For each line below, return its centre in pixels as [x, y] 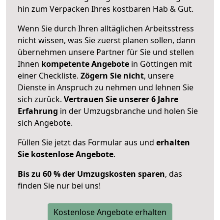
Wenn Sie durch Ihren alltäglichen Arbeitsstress [106, 28]
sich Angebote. [45, 123]
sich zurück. [41, 99]
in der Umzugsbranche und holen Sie [128, 111]
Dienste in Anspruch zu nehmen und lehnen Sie [106, 87]
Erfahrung [38, 111]
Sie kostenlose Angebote [66, 154]
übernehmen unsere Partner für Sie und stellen [106, 52]
